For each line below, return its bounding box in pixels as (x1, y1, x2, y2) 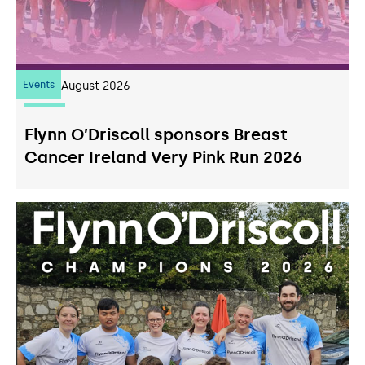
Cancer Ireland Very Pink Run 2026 (24, 147, 302, 168)
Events (23, 79, 55, 91)
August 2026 (61, 79, 130, 94)
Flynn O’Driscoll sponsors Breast (24, 125, 288, 145)
